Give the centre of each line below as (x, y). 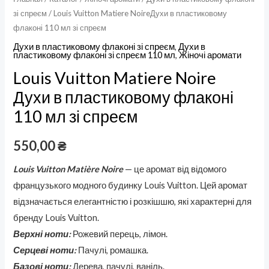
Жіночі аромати (210, 55)
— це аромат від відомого (175, 169)
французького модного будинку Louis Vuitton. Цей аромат (131, 185)
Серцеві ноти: (45, 250)
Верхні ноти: (42, 234)
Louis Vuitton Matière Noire (68, 169)
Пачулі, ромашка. (113, 250)
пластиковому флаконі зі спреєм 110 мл (95, 55)
